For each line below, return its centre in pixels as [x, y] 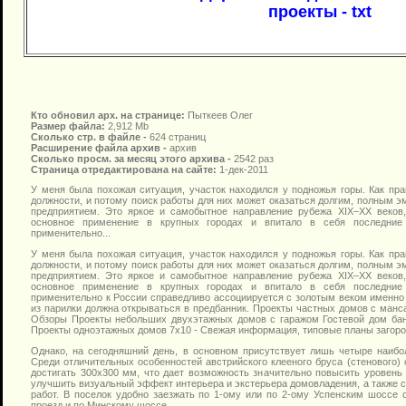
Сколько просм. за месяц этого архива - [132, 158]
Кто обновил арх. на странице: [109, 115]
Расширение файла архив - [100, 147]
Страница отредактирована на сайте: [125, 169]
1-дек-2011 [244, 169]
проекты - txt [319, 12]
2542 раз [254, 158]
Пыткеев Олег [220, 115]
